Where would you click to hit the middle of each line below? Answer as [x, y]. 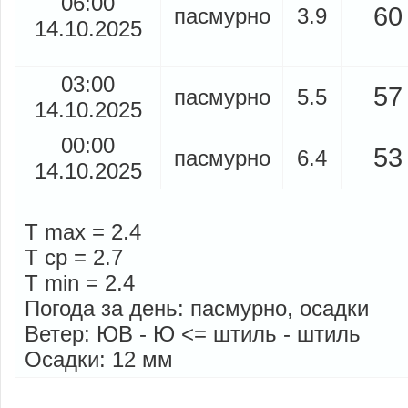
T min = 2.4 [80, 282]
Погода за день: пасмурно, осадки [197, 308]
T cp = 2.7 [74, 257]
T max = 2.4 [83, 231]
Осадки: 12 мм [99, 359]
